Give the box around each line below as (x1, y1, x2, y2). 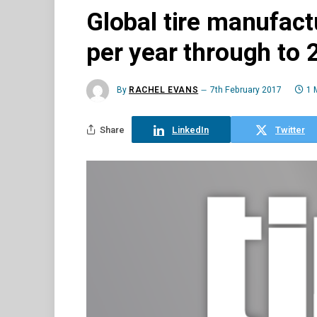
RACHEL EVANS (129, 83, 199, 97)
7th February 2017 (210, 83, 282, 97)
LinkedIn (172, 122, 209, 137)
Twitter (275, 122, 305, 137)
